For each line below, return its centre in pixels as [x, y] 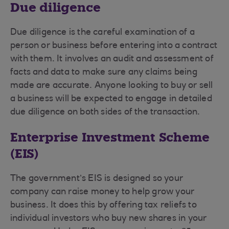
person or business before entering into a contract [114, 46]
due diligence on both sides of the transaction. [105, 112]
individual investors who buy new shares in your [109, 219]
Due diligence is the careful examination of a [103, 33]
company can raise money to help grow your [102, 192]
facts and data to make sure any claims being [104, 73]
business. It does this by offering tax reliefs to [104, 205]
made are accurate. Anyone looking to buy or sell [112, 86]
